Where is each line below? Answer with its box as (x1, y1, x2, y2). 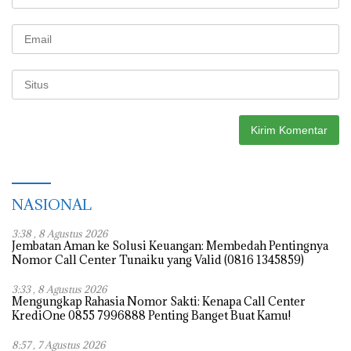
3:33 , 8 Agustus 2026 (12, 282, 107, 295)
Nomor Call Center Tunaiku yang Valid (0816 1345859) (12, 251, 304, 267)
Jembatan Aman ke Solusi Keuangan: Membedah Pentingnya (12, 237, 328, 253)
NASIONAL (12, 194, 92, 214)
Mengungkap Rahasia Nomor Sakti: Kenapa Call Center (12, 293, 306, 309)
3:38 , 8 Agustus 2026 (12, 226, 107, 240)
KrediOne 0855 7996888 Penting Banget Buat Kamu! (12, 307, 291, 323)
